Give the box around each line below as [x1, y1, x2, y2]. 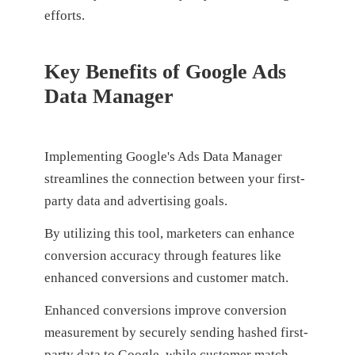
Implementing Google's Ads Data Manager [44, 149, 282, 165]
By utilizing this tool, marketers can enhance [44, 226, 295, 242]
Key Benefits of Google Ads [44, 60, 286, 84]
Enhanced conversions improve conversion [44, 302, 287, 318]
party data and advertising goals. [44, 193, 231, 209]
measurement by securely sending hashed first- [44, 324, 308, 340]
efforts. [44, 8, 85, 24]
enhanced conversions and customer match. [44, 270, 292, 286]
